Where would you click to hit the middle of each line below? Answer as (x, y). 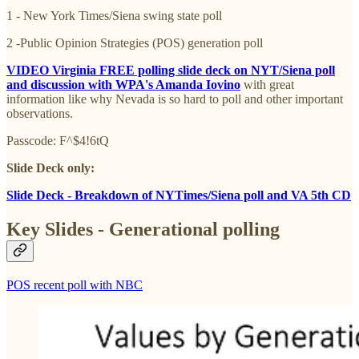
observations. (40, 114)
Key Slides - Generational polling (143, 230)
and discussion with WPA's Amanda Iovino (123, 85)
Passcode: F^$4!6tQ (58, 141)
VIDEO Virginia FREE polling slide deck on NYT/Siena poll (171, 71)
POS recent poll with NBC (75, 285)
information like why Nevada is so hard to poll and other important (175, 99)
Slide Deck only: (50, 168)
